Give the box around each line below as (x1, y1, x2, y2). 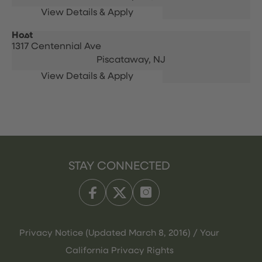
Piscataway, (96, 56, 153, 65)
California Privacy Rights (65, 246, 174, 255)
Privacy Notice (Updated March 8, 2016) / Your (19, 229, 219, 237)
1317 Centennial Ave (12, 42, 101, 51)
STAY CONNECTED (68, 160, 170, 172)
